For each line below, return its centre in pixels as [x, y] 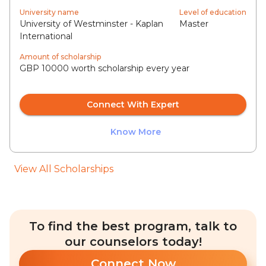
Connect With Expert [133, 105]
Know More [135, 132]
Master [194, 24]
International [46, 37]
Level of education [213, 12]
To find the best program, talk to [133, 227]
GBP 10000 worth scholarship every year [104, 69]
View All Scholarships [64, 169]
